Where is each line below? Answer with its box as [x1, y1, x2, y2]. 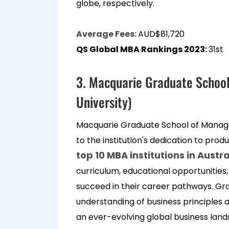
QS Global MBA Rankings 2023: [76, 43, 209, 55]
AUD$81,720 [138, 28, 191, 40]
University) [76, 92, 132, 112]
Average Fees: [76, 28, 138, 40]
